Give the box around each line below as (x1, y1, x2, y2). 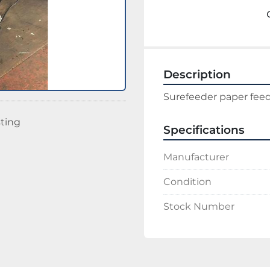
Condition (163, 176, 212, 187)
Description (163, 67, 231, 81)
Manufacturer (163, 151, 229, 163)
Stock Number (163, 201, 234, 212)
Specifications (163, 123, 245, 137)
